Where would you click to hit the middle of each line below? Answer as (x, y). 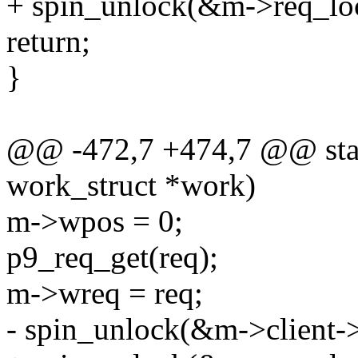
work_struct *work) (131, 185)
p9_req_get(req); (112, 257)
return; (48, 42)
